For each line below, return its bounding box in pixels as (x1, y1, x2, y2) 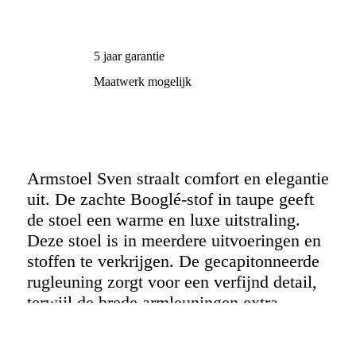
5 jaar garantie (94, 48, 165, 63)
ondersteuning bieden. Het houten (26, 312, 265, 333)
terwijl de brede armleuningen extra (26, 292, 278, 312)
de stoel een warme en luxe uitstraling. (26, 209, 300, 230)
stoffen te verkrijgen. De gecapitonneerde (26, 250, 319, 271)
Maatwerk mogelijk (94, 74, 192, 88)
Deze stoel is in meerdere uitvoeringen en (26, 230, 321, 250)
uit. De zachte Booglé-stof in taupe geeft (26, 188, 314, 209)
